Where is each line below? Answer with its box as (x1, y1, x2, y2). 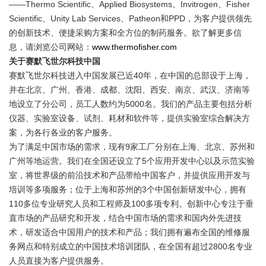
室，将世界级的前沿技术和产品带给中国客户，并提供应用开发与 (9, 170, 250, 180)
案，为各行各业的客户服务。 (9, 127, 117, 137)
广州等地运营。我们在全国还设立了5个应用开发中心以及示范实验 (9, 156, 255, 166)
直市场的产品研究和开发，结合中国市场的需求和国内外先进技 (9, 213, 242, 223)
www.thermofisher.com (92, 42, 177, 52)
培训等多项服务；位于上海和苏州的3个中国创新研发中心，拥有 (9, 184, 246, 194)
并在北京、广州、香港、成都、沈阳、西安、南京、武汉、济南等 (9, 84, 250, 94)
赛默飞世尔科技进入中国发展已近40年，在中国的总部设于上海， (9, 70, 251, 80)
